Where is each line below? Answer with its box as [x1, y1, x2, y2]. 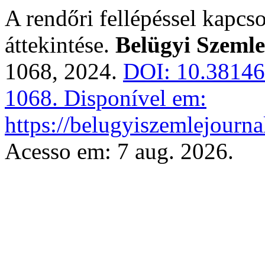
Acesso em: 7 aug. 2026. [5, 138, 234, 164]
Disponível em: [58, 85, 206, 111]
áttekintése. [5, 32, 115, 57]
